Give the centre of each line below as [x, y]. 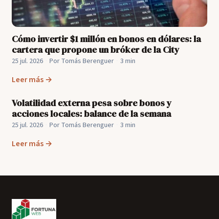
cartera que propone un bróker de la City [96, 49]
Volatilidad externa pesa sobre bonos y [92, 103]
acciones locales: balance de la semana [91, 113]
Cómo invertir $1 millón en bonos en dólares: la [106, 39]
